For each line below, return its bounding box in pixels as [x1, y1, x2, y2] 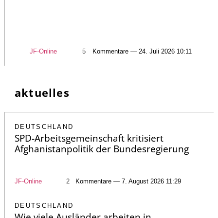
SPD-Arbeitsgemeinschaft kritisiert [15, 132, 163, 145]
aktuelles [15, 85, 70, 100]
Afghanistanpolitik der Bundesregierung [15, 143, 189, 156]
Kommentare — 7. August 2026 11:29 [75, 178, 181, 185]
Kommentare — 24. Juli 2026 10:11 [92, 48, 192, 55]
